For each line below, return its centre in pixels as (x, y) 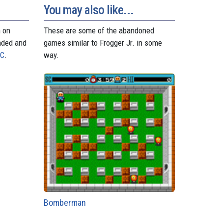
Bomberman (65, 202)
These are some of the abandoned (99, 30)
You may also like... (88, 10)
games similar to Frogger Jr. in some (103, 42)
